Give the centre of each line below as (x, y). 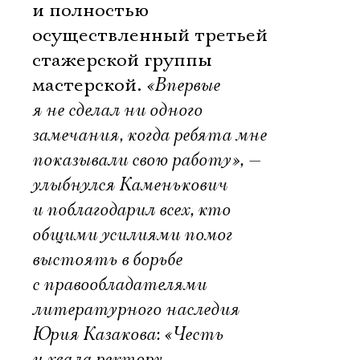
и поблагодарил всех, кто (131, 210)
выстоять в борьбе (107, 260)
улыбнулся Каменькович (130, 185)
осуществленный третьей (150, 35)
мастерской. (89, 85)
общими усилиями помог (132, 235)
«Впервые (183, 85)
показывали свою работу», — (147, 160)
